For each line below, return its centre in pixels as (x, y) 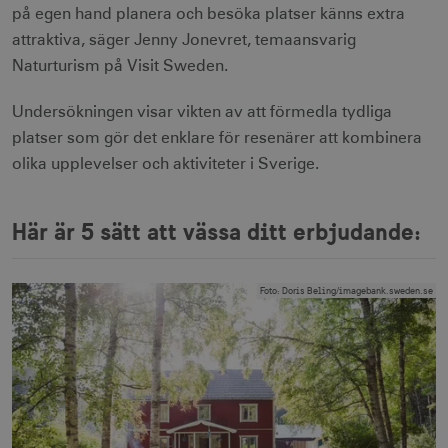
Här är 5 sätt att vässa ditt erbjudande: (216, 231)
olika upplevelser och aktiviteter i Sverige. (165, 164)
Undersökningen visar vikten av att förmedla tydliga (202, 112)
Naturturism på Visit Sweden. (120, 66)
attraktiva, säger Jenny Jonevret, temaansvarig (184, 40)
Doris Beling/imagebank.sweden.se (357, 290)
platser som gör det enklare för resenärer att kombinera (217, 138)
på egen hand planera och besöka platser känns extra (208, 14)
